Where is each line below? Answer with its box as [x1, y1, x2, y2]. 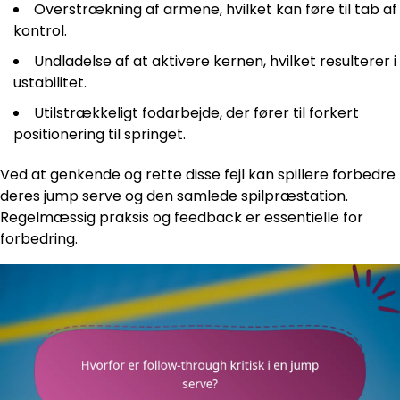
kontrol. [13, 21, 67, 42]
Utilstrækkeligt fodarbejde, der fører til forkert [34, 103, 359, 124]
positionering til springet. [13, 124, 186, 146]
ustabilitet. [13, 72, 87, 94]
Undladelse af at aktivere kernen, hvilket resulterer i [34, 51, 396, 72]
